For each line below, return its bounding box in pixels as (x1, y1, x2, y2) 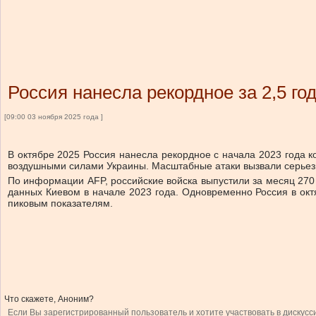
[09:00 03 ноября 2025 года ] (4, 113, 103, 121)
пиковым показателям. (8, 197, 113, 209)
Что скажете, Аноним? (4, 294, 94, 304)
